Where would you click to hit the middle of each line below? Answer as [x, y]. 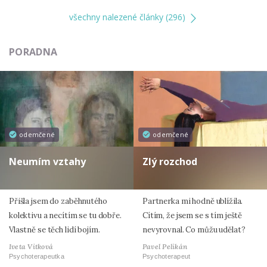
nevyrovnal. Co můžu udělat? [194, 229]
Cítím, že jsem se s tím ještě [193, 215]
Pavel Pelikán [165, 246]
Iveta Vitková [31, 246]
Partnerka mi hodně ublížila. [193, 201]
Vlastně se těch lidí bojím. [55, 229]
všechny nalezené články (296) [128, 17]
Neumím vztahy [47, 161]
